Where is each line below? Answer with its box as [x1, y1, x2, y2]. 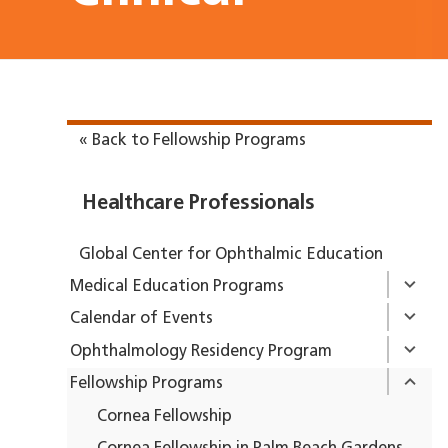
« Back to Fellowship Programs [79, 132, 307, 149]
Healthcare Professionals [82, 193, 315, 214]
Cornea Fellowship [97, 408, 233, 425]
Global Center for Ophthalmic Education [79, 246, 384, 263]
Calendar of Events [69, 311, 213, 328]
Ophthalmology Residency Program [69, 343, 332, 360]
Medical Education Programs [69, 278, 284, 295]
